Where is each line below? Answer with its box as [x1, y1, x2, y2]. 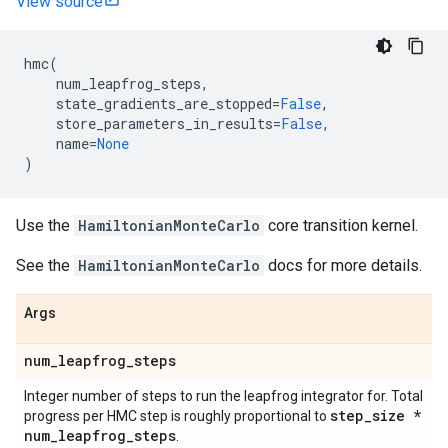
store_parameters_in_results [56, 114, 273, 133]
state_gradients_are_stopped [56, 94, 272, 113]
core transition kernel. [264, 216, 418, 235]
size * [372, 406, 421, 425]
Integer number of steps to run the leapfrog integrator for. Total [24, 388, 423, 404]
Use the [16, 216, 74, 235]
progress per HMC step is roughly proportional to [24, 408, 330, 424]
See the [16, 256, 74, 275]
